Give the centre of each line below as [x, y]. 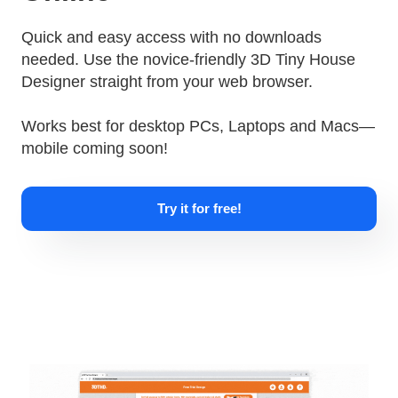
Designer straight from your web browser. [167, 82]
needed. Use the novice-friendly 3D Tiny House [188, 60]
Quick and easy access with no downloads [171, 38]
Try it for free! [199, 209]
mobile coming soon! [94, 149]
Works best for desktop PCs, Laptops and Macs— [198, 127]
